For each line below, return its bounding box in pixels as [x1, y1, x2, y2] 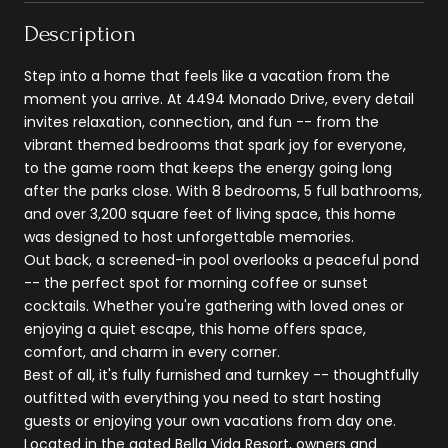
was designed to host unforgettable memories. [24, 226, 354, 247]
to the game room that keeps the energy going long [24, 157, 392, 178]
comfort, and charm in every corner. [24, 341, 280, 362]
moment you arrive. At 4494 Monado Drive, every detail [24, 88, 414, 109]
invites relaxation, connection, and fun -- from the [24, 111, 379, 132]
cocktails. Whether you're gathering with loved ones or [24, 295, 404, 316]
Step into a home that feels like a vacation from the [24, 65, 390, 86]
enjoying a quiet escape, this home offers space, [24, 318, 366, 339]
